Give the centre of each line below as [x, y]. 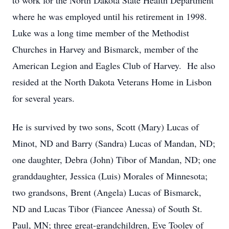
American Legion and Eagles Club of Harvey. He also [114, 65]
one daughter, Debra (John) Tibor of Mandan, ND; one [114, 159]
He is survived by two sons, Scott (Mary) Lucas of [106, 127]
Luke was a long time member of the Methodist [101, 33]
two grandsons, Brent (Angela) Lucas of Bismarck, [107, 192]
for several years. [43, 98]
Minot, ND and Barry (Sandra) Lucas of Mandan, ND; [114, 143]
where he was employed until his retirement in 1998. [111, 16]
